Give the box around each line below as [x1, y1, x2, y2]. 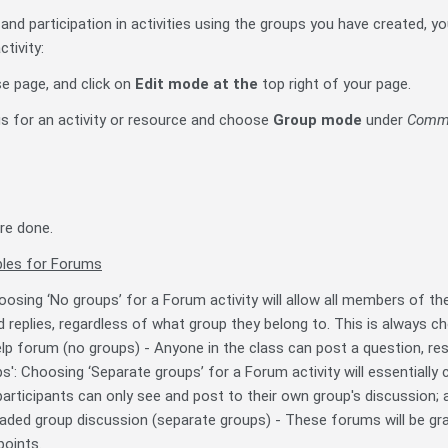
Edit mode [135, 75, 213, 94]
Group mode [273, 111, 362, 130]
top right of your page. [262, 75, 411, 94]
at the [213, 75, 262, 94]
